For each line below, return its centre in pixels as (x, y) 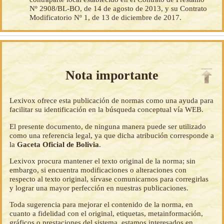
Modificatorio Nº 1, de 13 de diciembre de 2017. (106, 17)
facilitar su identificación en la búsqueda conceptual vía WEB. (107, 109)
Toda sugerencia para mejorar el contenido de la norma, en (101, 204)
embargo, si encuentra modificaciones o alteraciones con (98, 169)
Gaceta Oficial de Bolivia (58, 144)
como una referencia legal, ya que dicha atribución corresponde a (112, 135)
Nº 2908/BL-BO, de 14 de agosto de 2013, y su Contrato (118, 8)
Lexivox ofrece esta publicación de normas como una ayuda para (112, 100)
